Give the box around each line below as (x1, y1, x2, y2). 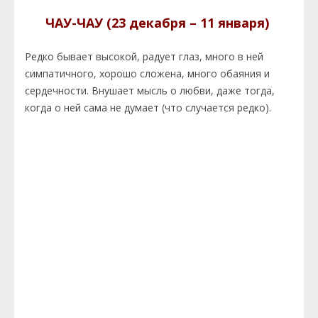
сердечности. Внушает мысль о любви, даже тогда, (25, 84, 275, 98)
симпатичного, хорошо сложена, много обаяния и (25, 67, 270, 81)
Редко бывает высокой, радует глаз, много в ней (25, 50, 263, 64)
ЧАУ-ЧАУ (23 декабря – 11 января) (45, 14, 273, 32)
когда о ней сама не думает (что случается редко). (25, 101, 274, 115)
